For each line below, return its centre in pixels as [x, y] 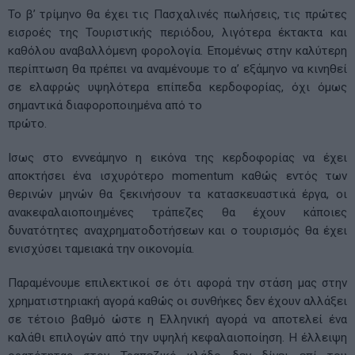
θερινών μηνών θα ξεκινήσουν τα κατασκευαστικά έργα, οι [177, 194]
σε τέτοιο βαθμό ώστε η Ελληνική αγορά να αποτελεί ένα [177, 319]
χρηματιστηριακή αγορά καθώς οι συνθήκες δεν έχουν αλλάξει [177, 301]
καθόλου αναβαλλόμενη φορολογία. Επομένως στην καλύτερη [177, 50]
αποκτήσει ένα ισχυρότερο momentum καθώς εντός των [177, 176]
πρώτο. [27, 123]
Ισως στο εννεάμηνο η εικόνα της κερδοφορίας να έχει [177, 157]
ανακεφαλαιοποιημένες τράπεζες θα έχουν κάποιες [177, 212]
